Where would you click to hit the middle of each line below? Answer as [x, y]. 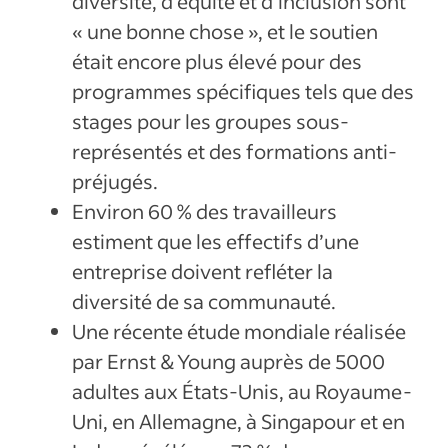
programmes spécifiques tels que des [243, 91]
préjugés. [115, 181]
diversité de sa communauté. [204, 301]
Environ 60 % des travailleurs [204, 211]
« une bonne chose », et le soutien [225, 31]
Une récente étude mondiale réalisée [239, 331]
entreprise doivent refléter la [202, 271]
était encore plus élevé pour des [217, 61]
